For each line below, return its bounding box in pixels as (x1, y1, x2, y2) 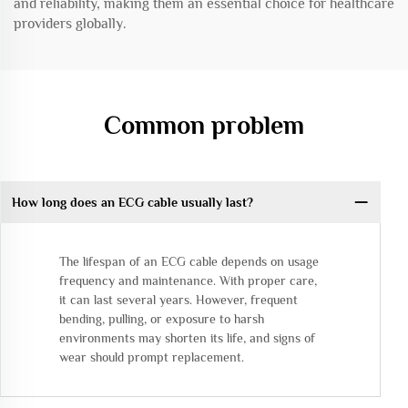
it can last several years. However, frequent (59, 292, 298, 308)
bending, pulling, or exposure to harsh (59, 311, 264, 327)
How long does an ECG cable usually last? (11, 194, 253, 209)
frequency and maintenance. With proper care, (59, 273, 317, 289)
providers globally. (14, 15, 127, 33)
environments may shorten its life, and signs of (59, 331, 315, 346)
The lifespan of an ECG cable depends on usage (59, 254, 319, 270)
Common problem (104, 111, 304, 140)
